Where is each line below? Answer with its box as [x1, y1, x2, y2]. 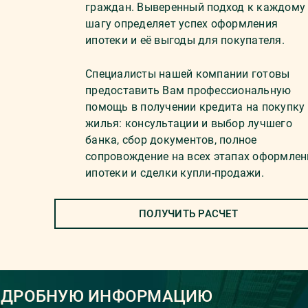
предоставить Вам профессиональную [85, 84, 291, 97]
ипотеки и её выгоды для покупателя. [85, 34, 285, 47]
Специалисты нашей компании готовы [85, 67, 290, 80]
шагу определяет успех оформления [85, 17, 278, 30]
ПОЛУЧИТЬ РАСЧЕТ [139, 208, 238, 220]
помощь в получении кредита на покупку [85, 100, 305, 113]
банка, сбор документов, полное [85, 133, 257, 146]
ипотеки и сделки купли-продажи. [85, 166, 264, 179]
